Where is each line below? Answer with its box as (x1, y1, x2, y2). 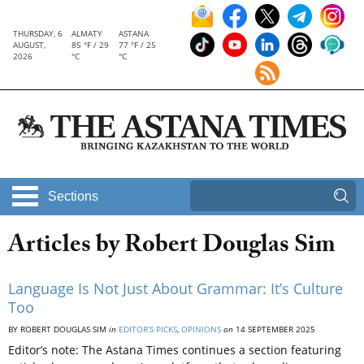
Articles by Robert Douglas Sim (8, 227, 336, 269)
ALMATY (71, 28, 103, 39)
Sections (48, 189, 98, 204)
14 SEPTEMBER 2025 (233, 323, 315, 336)
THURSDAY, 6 (13, 28, 63, 39)
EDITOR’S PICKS (119, 323, 177, 336)
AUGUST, (13, 39, 45, 50)
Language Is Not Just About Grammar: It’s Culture (8, 279, 343, 299)
